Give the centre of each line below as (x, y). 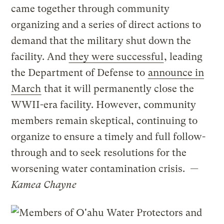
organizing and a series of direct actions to (106, 25)
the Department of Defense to (79, 73)
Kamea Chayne (44, 185)
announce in (176, 73)
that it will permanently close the (118, 89)
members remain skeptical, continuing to (104, 121)
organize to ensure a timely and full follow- (108, 137)
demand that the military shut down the (101, 41)
